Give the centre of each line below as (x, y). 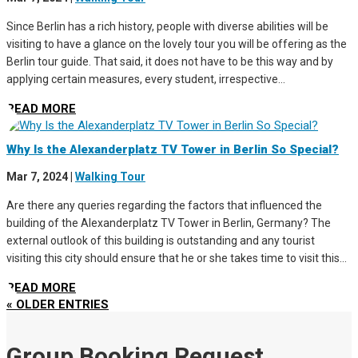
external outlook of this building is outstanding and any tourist (161, 241)
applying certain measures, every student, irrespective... (146, 79)
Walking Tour (110, 177)
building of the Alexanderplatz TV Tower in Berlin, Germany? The (169, 223)
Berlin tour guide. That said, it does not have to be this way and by (170, 61)
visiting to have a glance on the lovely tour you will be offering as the (177, 44)
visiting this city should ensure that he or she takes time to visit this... (177, 259)
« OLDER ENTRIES (58, 305)
